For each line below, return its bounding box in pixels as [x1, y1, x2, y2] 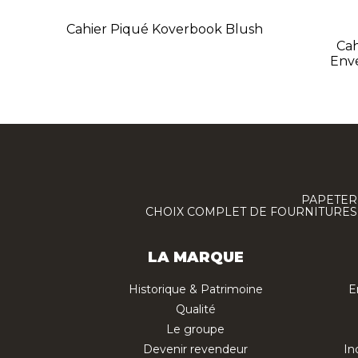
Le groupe [166, 322, 225, 337]
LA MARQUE [147, 249, 244, 267]
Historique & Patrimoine [128, 282, 263, 297]
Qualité [175, 302, 216, 317]
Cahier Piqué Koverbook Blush [66, 22, 263, 38]
